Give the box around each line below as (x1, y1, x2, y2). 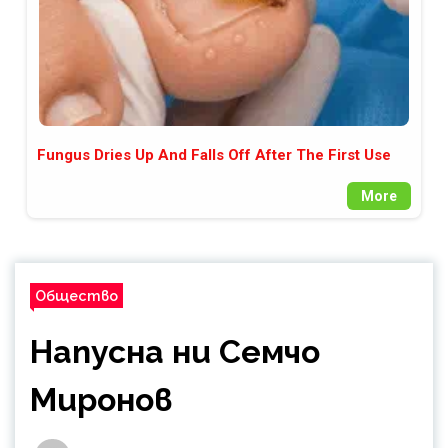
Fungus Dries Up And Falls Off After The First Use (37, 146, 391, 165)
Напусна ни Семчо (30, 333, 320, 371)
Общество (35, 287, 118, 305)
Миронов (30, 381, 173, 419)
